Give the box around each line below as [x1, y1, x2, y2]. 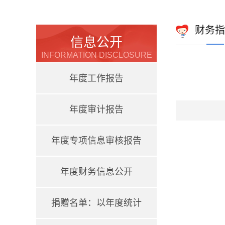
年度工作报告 [69, 73, 124, 83]
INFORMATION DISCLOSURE [41, 51, 152, 59]
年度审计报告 [69, 104, 124, 115]
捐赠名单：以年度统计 [51, 198, 142, 208]
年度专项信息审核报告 [51, 136, 142, 146]
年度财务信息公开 [60, 167, 133, 177]
